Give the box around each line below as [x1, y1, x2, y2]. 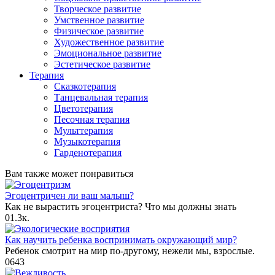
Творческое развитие [54, 4, 141, 15]
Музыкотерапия [54, 136, 120, 147]
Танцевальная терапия [54, 92, 148, 103]
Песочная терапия [54, 114, 130, 125]
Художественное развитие [54, 37, 164, 48]
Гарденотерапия [54, 147, 122, 158]
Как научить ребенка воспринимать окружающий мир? [5, 234, 237, 246]
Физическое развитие [54, 26, 144, 37]
